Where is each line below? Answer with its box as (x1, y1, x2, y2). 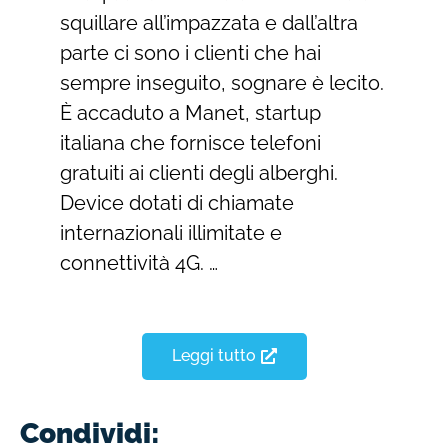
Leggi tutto (171, 345, 256, 365)
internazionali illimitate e (60, 221, 282, 246)
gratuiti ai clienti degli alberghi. (60, 161, 338, 186)
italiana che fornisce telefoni (60, 131, 321, 156)
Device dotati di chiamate (60, 191, 294, 216)
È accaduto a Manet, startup (60, 101, 321, 126)
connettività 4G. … (60, 251, 218, 276)
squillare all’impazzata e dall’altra (60, 11, 358, 36)
